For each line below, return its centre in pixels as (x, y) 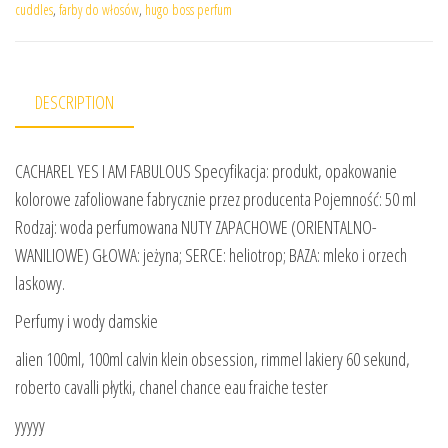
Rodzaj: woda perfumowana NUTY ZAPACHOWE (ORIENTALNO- (196, 227)
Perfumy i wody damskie (86, 321)
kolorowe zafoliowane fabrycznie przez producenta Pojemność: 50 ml (215, 199)
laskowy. (40, 283)
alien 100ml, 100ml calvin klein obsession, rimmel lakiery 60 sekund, (212, 359)
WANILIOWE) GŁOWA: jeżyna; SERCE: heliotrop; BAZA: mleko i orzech (211, 255)
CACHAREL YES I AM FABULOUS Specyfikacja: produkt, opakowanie (206, 171)
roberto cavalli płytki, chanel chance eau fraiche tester (171, 387)
